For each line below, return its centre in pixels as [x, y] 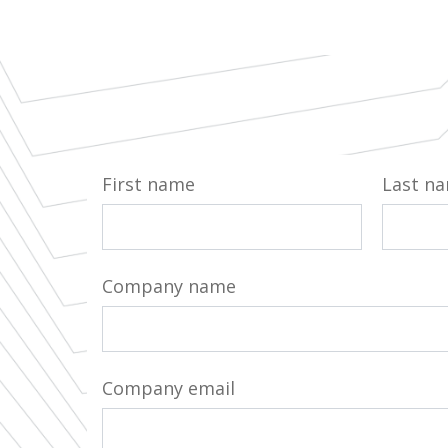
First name [148, 184]
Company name [169, 285]
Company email [168, 387]
